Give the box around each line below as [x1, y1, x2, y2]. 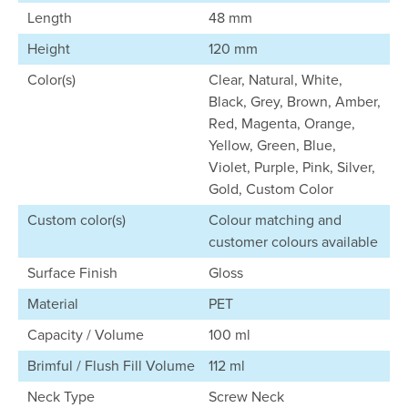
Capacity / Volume [27, 324, 144, 345]
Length [27, 7, 72, 28]
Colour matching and [209, 209, 342, 230]
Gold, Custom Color [209, 178, 333, 199]
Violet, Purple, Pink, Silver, [209, 157, 375, 178]
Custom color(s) [27, 209, 126, 230]
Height [27, 38, 70, 59]
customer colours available [209, 231, 378, 252]
